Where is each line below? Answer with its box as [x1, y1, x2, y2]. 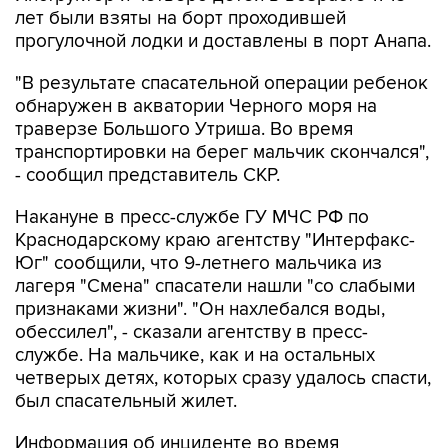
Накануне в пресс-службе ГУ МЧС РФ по [15, 206, 369, 229]
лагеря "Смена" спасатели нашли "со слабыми [15, 275, 415, 298]
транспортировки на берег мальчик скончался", [15, 141, 429, 164]
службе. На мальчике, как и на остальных [15, 344, 375, 367]
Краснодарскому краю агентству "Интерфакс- [15, 229, 415, 252]
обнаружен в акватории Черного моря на [15, 95, 377, 118]
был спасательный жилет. [15, 390, 237, 413]
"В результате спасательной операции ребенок [15, 72, 428, 95]
